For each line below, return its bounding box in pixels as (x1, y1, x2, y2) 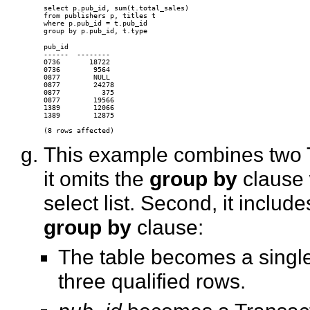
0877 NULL (43, 73, 110, 82)
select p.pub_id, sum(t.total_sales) (43, 4, 189, 12)
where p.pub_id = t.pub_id (43, 19, 147, 28)
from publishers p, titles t (43, 12, 156, 20)
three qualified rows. (58, 269, 246, 293)
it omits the (43, 167, 149, 191)
